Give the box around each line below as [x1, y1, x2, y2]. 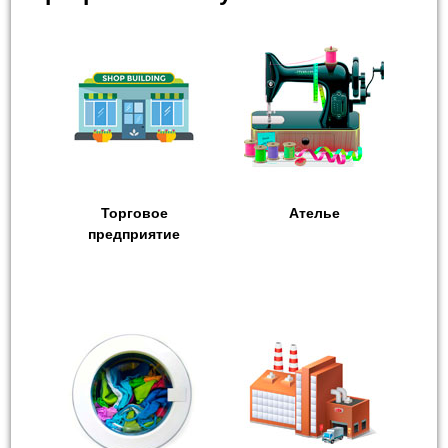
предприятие [88, 225, 180, 242]
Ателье [288, 204, 340, 221]
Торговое [100, 204, 168, 221]
